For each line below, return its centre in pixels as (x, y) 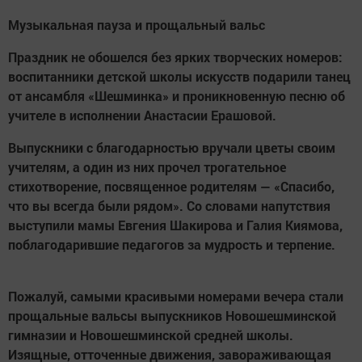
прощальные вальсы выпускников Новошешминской (172, 316)
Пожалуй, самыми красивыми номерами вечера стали (176, 297)
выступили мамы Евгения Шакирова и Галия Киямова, (175, 225)
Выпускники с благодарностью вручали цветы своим (172, 148)
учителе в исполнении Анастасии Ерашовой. (142, 116)
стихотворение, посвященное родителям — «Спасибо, (171, 187)
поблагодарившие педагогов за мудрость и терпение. (172, 245)
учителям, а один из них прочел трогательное (147, 167)
